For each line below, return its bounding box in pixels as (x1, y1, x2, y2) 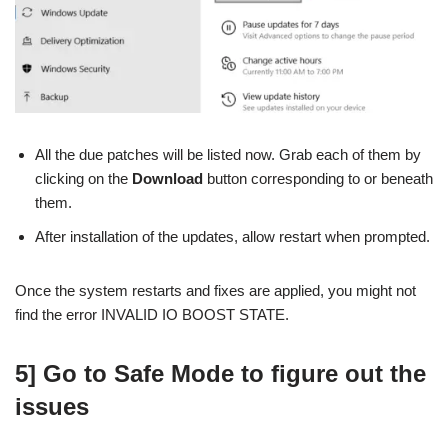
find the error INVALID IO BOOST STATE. (15, 306, 289, 324)
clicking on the (35, 170, 132, 188)
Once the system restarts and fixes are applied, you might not (15, 282, 416, 300)
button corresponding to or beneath (203, 170, 433, 188)
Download (132, 170, 203, 188)
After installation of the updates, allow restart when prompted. (35, 228, 430, 246)
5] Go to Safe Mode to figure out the (15, 360, 426, 388)
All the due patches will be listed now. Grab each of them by (35, 146, 421, 164)
